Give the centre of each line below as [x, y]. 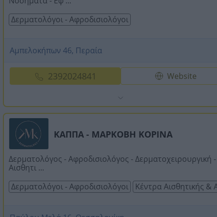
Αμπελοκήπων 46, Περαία [56, 50]
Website [182, 76]
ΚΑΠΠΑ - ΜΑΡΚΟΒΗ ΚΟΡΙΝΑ [113, 134]
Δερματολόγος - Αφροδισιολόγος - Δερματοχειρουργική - [112, 159]
